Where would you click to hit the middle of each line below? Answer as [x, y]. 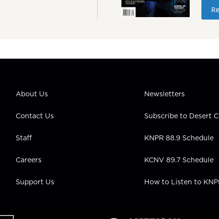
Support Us [35, 182]
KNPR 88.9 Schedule [179, 138]
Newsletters [165, 94]
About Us [32, 94]
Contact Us [35, 116]
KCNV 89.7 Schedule [179, 160]
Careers [29, 160]
